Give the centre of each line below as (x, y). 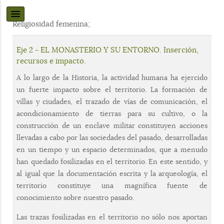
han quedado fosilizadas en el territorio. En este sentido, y (112, 161)
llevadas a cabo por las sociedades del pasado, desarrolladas (112, 137)
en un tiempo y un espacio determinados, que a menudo (112, 149)
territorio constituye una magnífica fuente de (112, 185)
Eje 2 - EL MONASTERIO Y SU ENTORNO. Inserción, (107, 50)
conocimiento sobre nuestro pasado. (75, 197)
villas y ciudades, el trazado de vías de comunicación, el (112, 101)
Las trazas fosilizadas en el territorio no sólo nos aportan (112, 217)
